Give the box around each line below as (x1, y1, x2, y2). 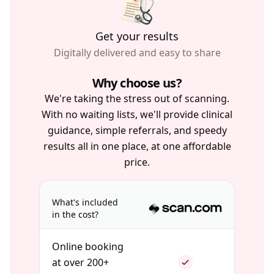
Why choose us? (92, 75, 182, 91)
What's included (52, 196, 118, 208)
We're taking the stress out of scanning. (45, 92, 229, 105)
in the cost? (52, 209, 98, 220)
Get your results (95, 29, 179, 43)
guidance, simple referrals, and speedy (47, 124, 227, 137)
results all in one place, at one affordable (43, 139, 231, 153)
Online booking (52, 240, 124, 253)
